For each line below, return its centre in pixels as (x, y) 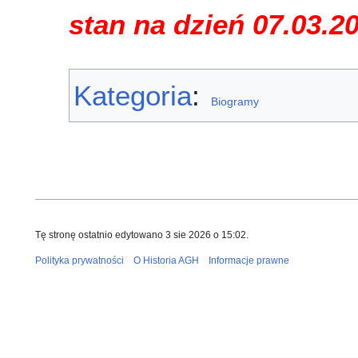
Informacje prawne (249, 260)
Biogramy (235, 101)
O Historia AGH (166, 260)
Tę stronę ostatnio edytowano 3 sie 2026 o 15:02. (142, 235)
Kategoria (133, 95)
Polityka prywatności (80, 260)
